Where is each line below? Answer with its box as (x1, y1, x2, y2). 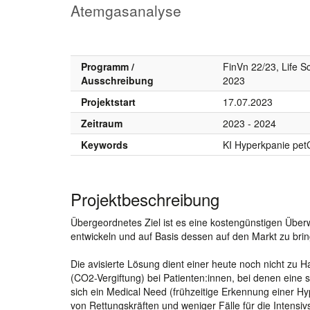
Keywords (81, 137, 128, 152)
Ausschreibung (81, 73, 154, 87)
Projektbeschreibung (71, 186, 219, 211)
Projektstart (81, 94, 136, 109)
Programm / (81, 59, 134, 73)
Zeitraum (81, 116, 122, 130)
